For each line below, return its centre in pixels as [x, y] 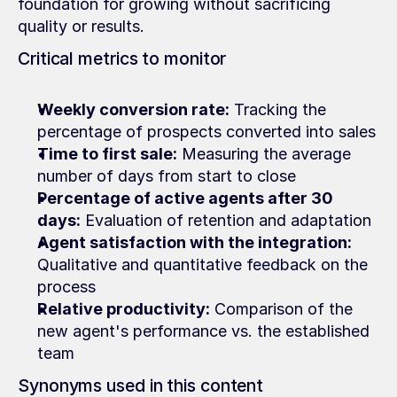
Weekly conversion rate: [133, 109]
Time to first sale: [107, 154]
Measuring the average [264, 154]
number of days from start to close [167, 176]
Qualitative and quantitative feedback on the [202, 265]
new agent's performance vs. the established [203, 331]
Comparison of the [281, 309]
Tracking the [278, 109]
